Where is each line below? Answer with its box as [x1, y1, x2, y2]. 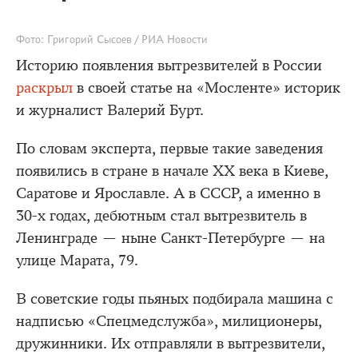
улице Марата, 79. [16, 252, 138, 269]
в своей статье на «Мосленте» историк [73, 79, 340, 97]
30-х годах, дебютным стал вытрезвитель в [16, 207, 307, 225]
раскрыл [16, 79, 73, 97]
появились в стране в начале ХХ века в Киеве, [16, 162, 328, 180]
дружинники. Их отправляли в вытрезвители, [16, 335, 325, 352]
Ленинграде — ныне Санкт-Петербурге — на [16, 229, 325, 247]
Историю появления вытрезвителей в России [16, 57, 322, 74]
